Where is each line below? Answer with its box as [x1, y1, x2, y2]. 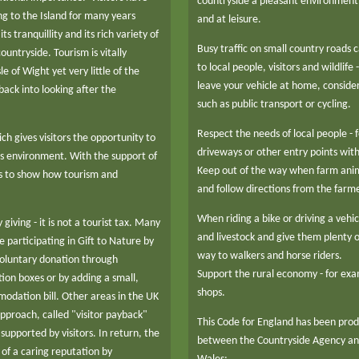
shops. [197, 287, 225, 300]
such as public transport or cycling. [197, 99, 351, 111]
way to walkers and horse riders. [197, 250, 342, 263]
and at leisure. [197, 14, 261, 26]
